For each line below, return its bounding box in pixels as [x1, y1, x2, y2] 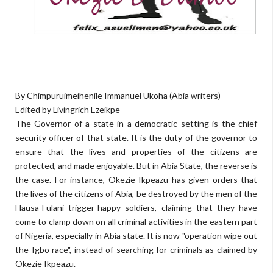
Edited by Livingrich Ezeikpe [15, 104, 120, 115]
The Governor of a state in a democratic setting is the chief [15, 118, 257, 129]
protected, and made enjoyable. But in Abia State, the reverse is [15, 160, 257, 171]
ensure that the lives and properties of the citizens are [15, 146, 257, 157]
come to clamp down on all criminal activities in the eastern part [15, 216, 257, 227]
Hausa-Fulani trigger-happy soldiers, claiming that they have [15, 202, 257, 213]
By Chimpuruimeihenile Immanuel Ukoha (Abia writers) [15, 90, 221, 101]
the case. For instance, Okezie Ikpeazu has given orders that [15, 174, 257, 185]
